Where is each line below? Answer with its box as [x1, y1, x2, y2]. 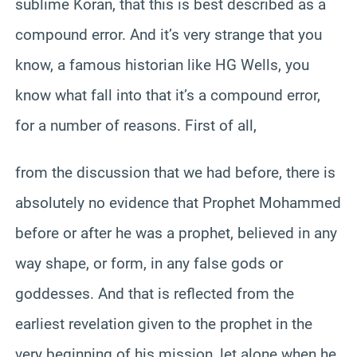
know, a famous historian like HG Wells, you [15, 55, 309, 74]
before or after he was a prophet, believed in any [15, 223, 337, 242]
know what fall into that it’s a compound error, [15, 85, 320, 104]
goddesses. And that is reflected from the [15, 284, 294, 303]
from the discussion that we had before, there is [15, 163, 335, 182]
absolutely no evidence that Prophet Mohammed [15, 193, 341, 212]
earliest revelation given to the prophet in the [15, 314, 312, 333]
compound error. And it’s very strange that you [15, 25, 322, 44]
